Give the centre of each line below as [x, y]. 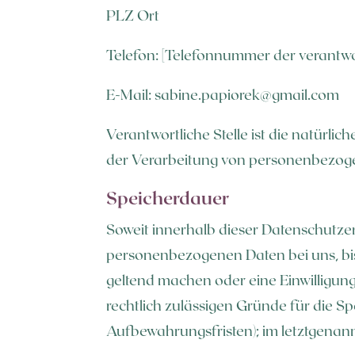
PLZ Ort [133, 15]
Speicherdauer [168, 197]
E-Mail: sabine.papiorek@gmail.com [223, 94]
